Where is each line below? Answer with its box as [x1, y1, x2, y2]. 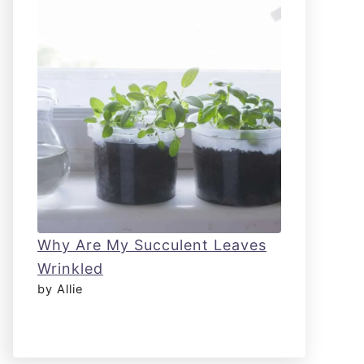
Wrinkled [37, 260, 103, 277]
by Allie [37, 282, 84, 297]
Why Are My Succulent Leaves [37, 236, 266, 253]
